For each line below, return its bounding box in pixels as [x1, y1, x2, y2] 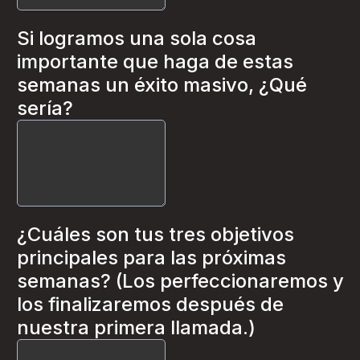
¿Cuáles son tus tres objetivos [17, 223, 294, 246]
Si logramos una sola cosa [17, 27, 256, 50]
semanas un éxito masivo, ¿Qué [17, 73, 307, 96]
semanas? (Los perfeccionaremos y [17, 269, 344, 292]
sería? [17, 96, 73, 120]
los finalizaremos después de [17, 292, 284, 316]
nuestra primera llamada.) [17, 316, 256, 339]
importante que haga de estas [17, 50, 293, 73]
